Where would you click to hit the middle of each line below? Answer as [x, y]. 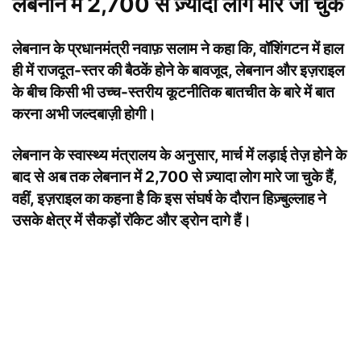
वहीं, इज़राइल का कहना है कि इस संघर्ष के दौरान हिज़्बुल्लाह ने [169, 198]
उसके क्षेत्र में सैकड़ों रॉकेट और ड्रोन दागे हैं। [132, 220]
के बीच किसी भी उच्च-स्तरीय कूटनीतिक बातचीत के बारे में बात [173, 92]
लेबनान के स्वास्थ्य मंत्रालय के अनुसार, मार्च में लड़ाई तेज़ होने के [179, 155]
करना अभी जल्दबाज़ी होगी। [84, 114]
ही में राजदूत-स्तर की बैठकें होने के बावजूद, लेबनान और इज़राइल [178, 70]
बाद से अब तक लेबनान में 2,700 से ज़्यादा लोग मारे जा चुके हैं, [174, 176]
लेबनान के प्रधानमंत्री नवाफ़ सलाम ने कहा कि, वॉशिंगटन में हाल [178, 48]
